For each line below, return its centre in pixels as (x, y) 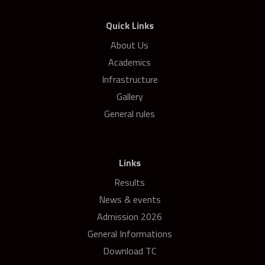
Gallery (130, 96)
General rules (130, 113)
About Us (130, 45)
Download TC (130, 251)
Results (130, 182)
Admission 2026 (130, 216)
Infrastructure (130, 79)
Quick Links (130, 25)
